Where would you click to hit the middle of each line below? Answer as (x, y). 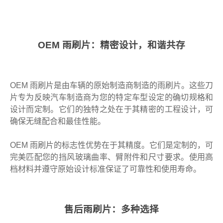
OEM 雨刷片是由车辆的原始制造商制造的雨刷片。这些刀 (111, 86)
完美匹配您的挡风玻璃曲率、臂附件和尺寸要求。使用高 (111, 157)
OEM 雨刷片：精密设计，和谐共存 (111, 45)
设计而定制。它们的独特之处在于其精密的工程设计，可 (111, 110)
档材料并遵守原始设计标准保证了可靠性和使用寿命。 (105, 169)
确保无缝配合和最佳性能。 (57, 121)
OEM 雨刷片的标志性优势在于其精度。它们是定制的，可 (111, 145)
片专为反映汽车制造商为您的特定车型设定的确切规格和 (111, 98)
